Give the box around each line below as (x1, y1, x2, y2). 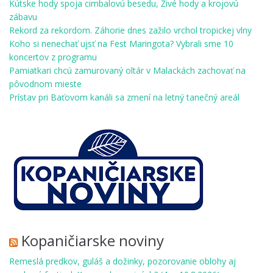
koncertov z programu (9, 51, 97, 63)
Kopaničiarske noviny (21, 230, 164, 251)
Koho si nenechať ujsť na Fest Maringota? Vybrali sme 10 (9, 38, 233, 50)
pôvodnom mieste (9, 78, 82, 90)
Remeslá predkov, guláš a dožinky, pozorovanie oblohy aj (9, 255, 236, 268)
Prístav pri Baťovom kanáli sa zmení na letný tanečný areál (9, 91, 239, 104)
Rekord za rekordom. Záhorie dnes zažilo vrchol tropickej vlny (9, 24, 252, 37)
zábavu (9, 11, 37, 23)
